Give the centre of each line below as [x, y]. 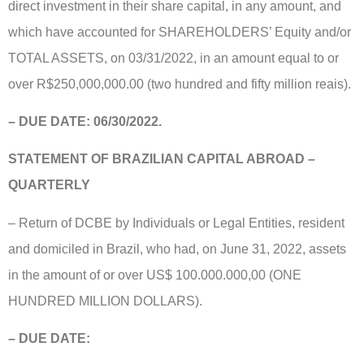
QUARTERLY [49, 185]
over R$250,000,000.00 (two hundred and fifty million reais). [180, 84]
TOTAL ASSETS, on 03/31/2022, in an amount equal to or [173, 58]
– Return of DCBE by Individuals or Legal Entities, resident [176, 223]
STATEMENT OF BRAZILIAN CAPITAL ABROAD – [162, 159]
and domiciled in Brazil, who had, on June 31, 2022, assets [177, 249]
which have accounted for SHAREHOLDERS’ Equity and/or [180, 32]
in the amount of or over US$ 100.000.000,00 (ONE [155, 275]
